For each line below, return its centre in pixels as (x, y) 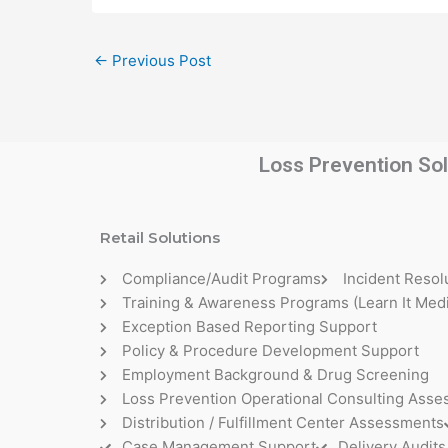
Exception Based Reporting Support (249, 327)
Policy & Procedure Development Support (270, 351)
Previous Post (159, 61)
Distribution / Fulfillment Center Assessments (282, 423)
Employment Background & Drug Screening (275, 375)
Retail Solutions (160, 238)
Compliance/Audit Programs (221, 279)
